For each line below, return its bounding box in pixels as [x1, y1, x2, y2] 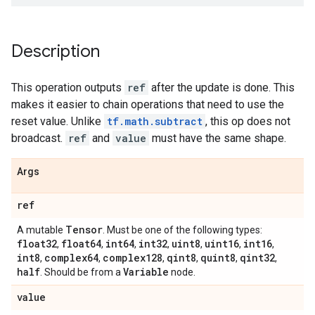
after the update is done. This [148, 81, 295, 94]
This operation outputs [11, 81, 124, 94]
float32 [17, 237, 57, 250]
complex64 [44, 251, 98, 264]
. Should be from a [40, 266, 123, 278]
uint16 [205, 237, 239, 250]
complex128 [103, 251, 162, 264]
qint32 [240, 251, 275, 264]
